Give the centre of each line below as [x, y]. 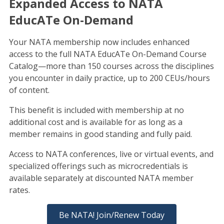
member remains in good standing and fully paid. [100, 134]
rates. [19, 190]
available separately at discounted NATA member [101, 178]
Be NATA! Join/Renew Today [112, 215]
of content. [29, 90]
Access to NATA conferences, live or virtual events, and [111, 154]
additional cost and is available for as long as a [95, 122]
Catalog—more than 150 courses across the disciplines [111, 66]
